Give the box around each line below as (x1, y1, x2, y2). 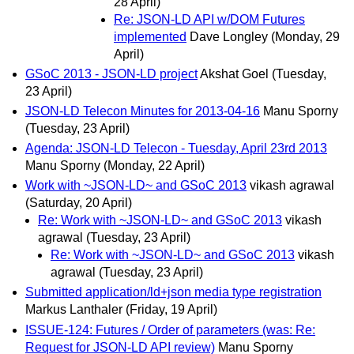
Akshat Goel (200, 66, 269, 81)
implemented (114, 29, 186, 43)
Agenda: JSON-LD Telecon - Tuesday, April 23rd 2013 (25, 141, 327, 156)
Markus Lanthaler (25, 303, 122, 317)
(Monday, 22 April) (104, 159, 205, 173)
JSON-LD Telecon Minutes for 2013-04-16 (25, 104, 260, 118)
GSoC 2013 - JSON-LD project (25, 66, 198, 81)
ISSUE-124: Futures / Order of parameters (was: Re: (25, 322, 315, 337)
